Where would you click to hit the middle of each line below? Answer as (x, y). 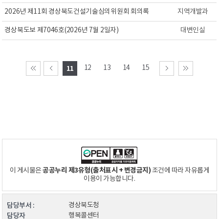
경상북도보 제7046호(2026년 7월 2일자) (62, 30)
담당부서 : (21, 206)
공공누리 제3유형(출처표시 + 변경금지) (97, 170)
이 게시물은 (26, 171)
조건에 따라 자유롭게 (180, 171)
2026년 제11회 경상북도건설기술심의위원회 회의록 (77, 12)
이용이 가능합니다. (109, 179)
